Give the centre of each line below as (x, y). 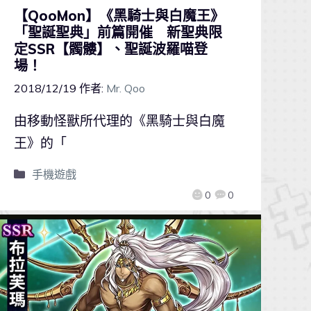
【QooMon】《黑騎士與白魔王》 (119, 16)
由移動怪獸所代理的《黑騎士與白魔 (119, 121)
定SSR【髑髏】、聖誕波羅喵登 (110, 49)
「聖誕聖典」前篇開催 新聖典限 (118, 33)
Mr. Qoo (125, 89)
